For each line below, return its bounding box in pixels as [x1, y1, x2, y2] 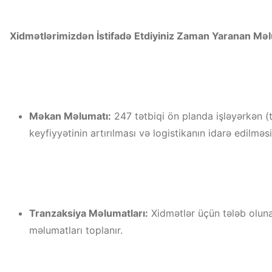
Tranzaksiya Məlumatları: [29, 207, 148, 219]
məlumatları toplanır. [29, 224, 123, 236]
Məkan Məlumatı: [29, 110, 111, 122]
